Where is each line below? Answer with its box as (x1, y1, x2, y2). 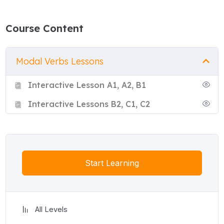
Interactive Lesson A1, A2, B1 (27, 79, 146, 90)
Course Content (5, 21, 83, 34)
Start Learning (85, 157, 139, 168)
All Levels (34, 204, 67, 214)
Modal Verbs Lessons (15, 55, 103, 67)
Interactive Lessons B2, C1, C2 (27, 98, 150, 109)
